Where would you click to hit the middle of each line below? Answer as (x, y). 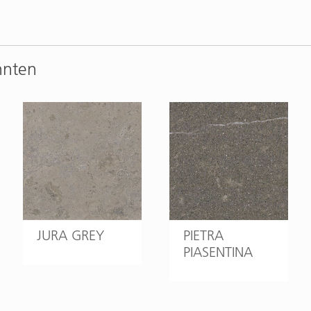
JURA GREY (71, 236)
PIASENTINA (218, 252)
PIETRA (203, 236)
